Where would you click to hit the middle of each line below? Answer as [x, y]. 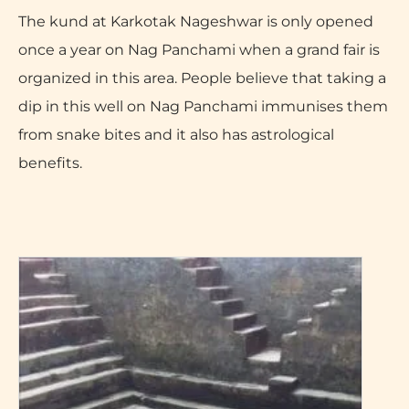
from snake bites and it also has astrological [176, 135]
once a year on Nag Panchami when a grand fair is [199, 50]
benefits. [50, 163]
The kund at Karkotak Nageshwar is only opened [196, 21]
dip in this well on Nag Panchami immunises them [203, 106]
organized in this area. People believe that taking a [202, 78]
